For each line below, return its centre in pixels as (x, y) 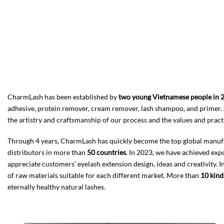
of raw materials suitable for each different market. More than (104, 175)
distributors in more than (47, 152)
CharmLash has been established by (63, 96)
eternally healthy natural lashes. (56, 186)
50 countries (106, 152)
